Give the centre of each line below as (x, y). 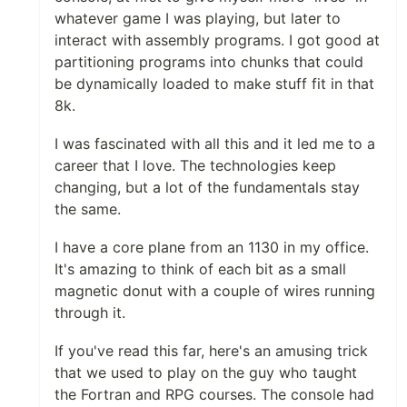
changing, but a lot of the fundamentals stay (207, 187)
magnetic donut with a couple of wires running (215, 290)
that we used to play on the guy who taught (206, 372)
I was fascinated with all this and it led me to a (215, 143)
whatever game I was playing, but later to (198, 18)
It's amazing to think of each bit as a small (200, 268)
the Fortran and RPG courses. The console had (214, 394)
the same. (88, 208)
